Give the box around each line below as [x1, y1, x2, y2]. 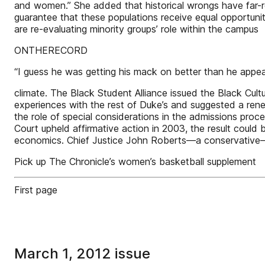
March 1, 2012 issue [14, 245, 150, 262]
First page [14, 184, 57, 196]
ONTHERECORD [14, 44, 88, 56]
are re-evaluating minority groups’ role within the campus [14, 23, 258, 35]
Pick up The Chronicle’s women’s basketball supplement [14, 156, 256, 167]
